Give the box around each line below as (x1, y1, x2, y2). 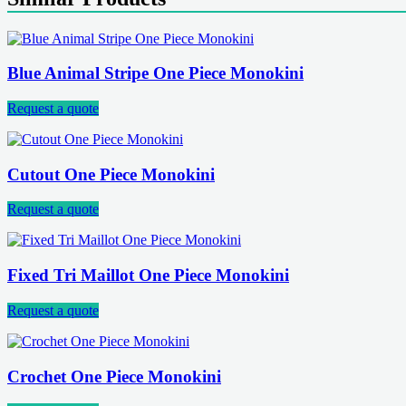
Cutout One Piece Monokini (7, 164, 215, 184)
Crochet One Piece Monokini (7, 366, 221, 386)
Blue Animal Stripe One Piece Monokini (7, 63, 304, 83)
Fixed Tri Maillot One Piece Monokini (7, 266, 289, 285)
